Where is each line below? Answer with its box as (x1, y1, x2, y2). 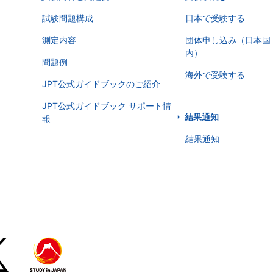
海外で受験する (185, 69, 246, 80)
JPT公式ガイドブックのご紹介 (42, 79, 161, 89)
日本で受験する (185, 13, 246, 23)
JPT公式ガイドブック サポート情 (42, 101, 172, 111)
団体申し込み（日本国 (185, 35, 271, 45)
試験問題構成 (42, 13, 94, 23)
